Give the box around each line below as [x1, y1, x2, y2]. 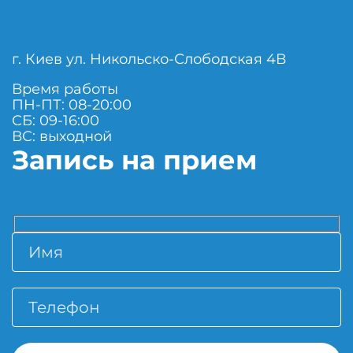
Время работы [12, 80, 118, 98]
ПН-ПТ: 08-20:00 [12, 96, 132, 114]
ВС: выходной [12, 128, 112, 146]
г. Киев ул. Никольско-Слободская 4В [12, 50, 286, 69]
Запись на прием [12, 143, 257, 176]
